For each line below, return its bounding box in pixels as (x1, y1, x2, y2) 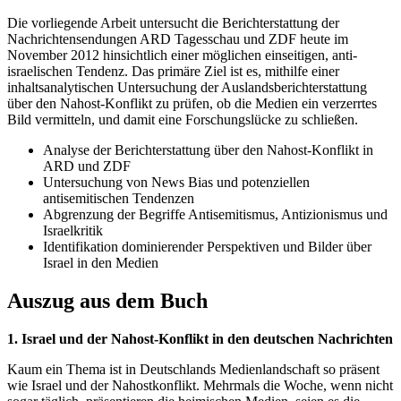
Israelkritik (43, 223, 103, 239)
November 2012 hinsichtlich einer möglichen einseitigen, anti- (7, 47, 357, 64)
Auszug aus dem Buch (7, 289, 208, 313)
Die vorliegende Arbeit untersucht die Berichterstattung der (7, 15, 339, 31)
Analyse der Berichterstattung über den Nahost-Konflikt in (43, 142, 373, 158)
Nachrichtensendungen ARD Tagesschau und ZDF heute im (7, 31, 348, 47)
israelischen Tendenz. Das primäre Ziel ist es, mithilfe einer (7, 64, 339, 80)
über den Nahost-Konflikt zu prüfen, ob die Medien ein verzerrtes (7, 96, 377, 112)
